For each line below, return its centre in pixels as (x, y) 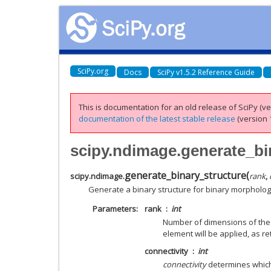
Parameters (114, 208)
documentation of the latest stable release (157, 119)
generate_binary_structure (185, 175)
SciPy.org (93, 71)
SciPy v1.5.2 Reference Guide (206, 72)
